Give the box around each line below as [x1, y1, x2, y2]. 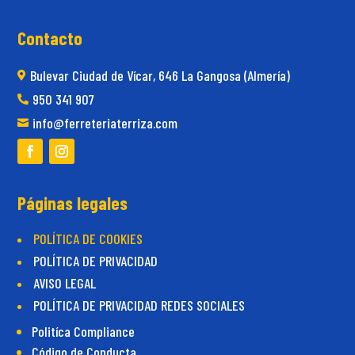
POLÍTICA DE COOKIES [33, 230, 143, 248]
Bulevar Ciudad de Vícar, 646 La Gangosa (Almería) [30, 67, 291, 85]
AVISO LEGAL [33, 274, 97, 292]
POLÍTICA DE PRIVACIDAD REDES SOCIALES [33, 296, 246, 315]
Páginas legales [17, 192, 128, 215]
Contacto [17, 27, 83, 50]
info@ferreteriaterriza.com [32, 114, 178, 132]
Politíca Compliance [32, 323, 136, 341]
